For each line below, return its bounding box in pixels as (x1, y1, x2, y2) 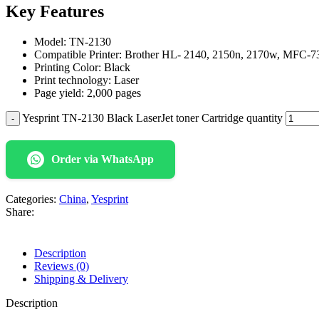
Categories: (6, 192, 56, 205)
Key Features (6, 1, 104, 21)
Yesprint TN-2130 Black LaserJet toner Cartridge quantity (22, 111, 283, 124)
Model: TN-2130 (34, 35, 111, 48)
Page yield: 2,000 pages (34, 86, 141, 99)
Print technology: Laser (34, 73, 139, 86)
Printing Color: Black (34, 61, 130, 73)
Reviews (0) (34, 259, 89, 272)
